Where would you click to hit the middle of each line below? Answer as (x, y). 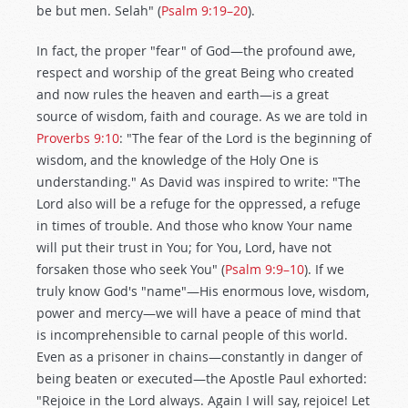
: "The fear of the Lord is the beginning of (245, 138)
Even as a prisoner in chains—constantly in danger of (199, 357)
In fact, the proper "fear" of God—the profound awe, (196, 51)
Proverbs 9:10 (78, 138)
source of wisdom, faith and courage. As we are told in (202, 116)
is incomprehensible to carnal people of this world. (192, 335)
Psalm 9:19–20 (204, 10)
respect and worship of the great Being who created (195, 72)
